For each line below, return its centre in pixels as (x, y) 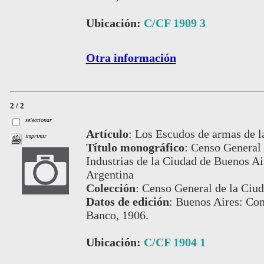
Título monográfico (135, 147)
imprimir (36, 136)
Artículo (107, 133)
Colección (110, 188)
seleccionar (39, 120)
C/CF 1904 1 (174, 242)
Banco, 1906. (117, 215)
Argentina (110, 174)
